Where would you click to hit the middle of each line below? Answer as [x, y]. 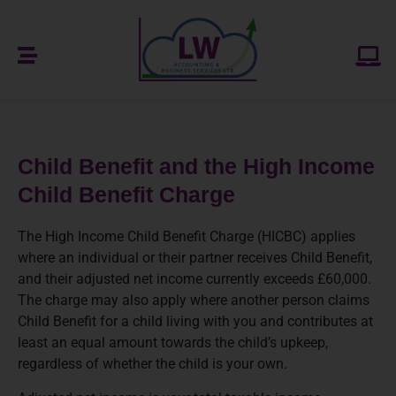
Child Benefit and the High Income [196, 167]
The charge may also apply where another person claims [194, 301]
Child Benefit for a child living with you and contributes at [195, 322]
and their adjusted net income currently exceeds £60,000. [194, 279]
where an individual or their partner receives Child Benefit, [195, 258]
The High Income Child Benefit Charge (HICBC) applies [187, 237]
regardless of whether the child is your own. [152, 364]
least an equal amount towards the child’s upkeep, [173, 343]
